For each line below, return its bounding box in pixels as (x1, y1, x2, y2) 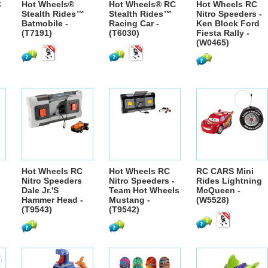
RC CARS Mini (196, 166, 254, 176)
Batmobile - (22, 19, 68, 28)
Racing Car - (109, 19, 159, 28)
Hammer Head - (22, 195, 83, 205)
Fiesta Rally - (196, 28, 249, 38)
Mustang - (109, 195, 150, 205)
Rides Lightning (196, 176, 262, 185)
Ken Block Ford (196, 19, 260, 28)
